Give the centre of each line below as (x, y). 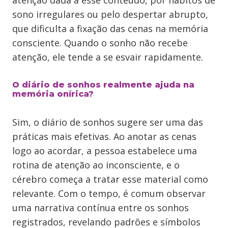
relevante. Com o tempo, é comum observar (109, 193)
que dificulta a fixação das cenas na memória (110, 28)
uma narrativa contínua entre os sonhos (101, 208)
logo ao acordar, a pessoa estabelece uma (105, 151)
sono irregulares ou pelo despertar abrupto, (110, 14)
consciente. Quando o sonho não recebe (100, 43)
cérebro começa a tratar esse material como (110, 179)
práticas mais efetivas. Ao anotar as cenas (104, 136)
